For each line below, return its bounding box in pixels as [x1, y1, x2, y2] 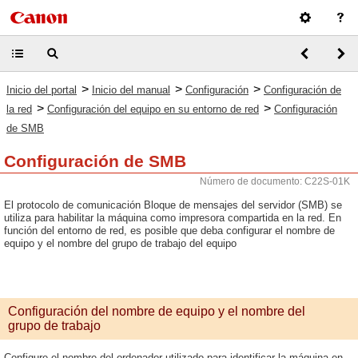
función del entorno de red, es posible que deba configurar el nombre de [4, 225, 335, 237]
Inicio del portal [6, 84, 77, 96]
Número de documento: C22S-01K [200, 176, 350, 187]
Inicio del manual [92, 84, 170, 96]
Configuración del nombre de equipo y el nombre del [8, 304, 305, 318]
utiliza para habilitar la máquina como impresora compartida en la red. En [4, 212, 341, 224]
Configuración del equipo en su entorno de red [47, 103, 259, 115]
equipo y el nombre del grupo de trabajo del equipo [4, 237, 237, 249]
